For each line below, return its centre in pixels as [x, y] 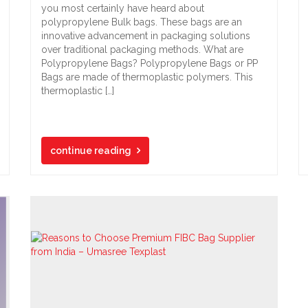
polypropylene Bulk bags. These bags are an [142, 22]
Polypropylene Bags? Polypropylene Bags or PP [150, 63]
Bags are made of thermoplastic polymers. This [147, 77]
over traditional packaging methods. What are [142, 49]
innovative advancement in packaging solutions [146, 36]
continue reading [91, 151]
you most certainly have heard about [123, 8]
